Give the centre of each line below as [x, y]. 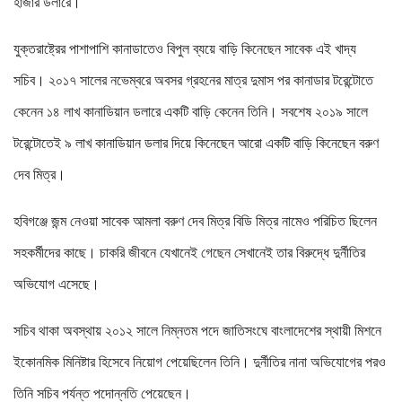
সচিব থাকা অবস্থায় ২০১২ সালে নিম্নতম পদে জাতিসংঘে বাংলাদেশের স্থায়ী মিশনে [197, 331]
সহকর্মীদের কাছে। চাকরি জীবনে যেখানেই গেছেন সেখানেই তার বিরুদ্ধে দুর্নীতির [189, 253]
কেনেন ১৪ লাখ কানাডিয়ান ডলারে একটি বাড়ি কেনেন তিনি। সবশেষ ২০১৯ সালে [191, 112]
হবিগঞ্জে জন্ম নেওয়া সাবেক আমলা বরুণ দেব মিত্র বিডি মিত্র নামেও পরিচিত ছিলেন [195, 222]
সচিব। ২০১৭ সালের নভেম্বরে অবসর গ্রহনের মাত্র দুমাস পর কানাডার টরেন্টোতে [193, 81]
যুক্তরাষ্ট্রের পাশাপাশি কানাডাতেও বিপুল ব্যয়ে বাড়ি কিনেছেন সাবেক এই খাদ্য [185, 49]
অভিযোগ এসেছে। [57, 284]
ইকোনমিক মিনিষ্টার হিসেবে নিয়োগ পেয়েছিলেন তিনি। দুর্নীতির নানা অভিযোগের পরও [200, 363]
